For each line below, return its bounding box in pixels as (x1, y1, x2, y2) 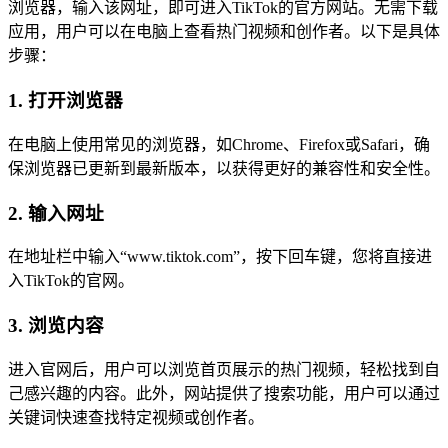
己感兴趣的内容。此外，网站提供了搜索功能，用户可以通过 (8, 384, 440, 402)
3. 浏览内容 (8, 314, 104, 336)
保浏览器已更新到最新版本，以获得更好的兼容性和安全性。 (8, 159, 440, 177)
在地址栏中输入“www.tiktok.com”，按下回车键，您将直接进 (8, 248, 432, 266)
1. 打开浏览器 (8, 90, 123, 112)
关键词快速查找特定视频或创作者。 (8, 408, 264, 426)
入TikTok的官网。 (8, 272, 134, 290)
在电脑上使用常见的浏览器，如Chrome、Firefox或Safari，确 (8, 135, 430, 153)
